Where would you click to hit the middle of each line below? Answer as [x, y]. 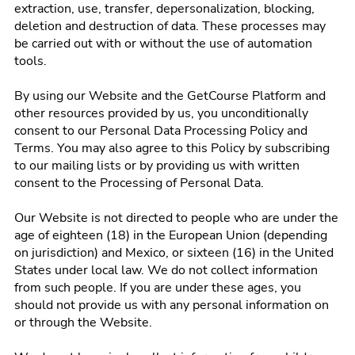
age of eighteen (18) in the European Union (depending [171, 235]
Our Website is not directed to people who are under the [176, 218]
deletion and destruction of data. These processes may [170, 26]
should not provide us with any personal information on [172, 305]
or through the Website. [83, 323]
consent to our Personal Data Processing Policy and [161, 131]
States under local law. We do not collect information [166, 270]
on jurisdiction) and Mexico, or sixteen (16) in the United [174, 253]
